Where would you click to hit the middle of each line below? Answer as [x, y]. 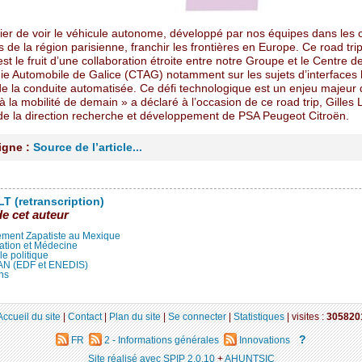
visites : [309, 317]
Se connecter [197, 317]
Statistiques [259, 317]
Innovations [263, 339]
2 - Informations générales [162, 339]
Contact [84, 317]
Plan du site [135, 317]
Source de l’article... [87, 147]
